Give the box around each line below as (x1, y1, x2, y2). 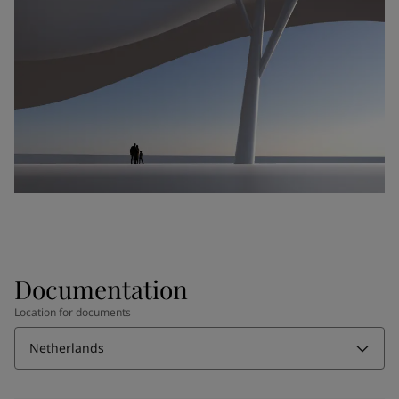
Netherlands (29, 338, 104, 356)
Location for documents (14, 304, 131, 320)
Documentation (14, 272, 188, 305)
